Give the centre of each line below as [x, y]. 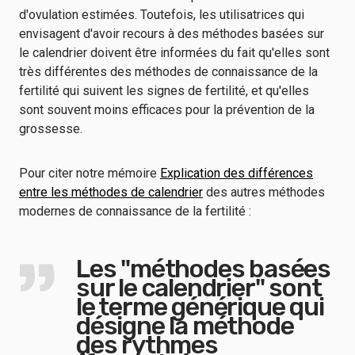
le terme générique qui [200, 307]
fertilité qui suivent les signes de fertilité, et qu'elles [164, 91]
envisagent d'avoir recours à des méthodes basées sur [172, 34]
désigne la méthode [185, 326]
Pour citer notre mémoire [90, 173]
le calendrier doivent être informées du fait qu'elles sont [174, 53]
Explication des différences [237, 173]
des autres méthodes [264, 192]
